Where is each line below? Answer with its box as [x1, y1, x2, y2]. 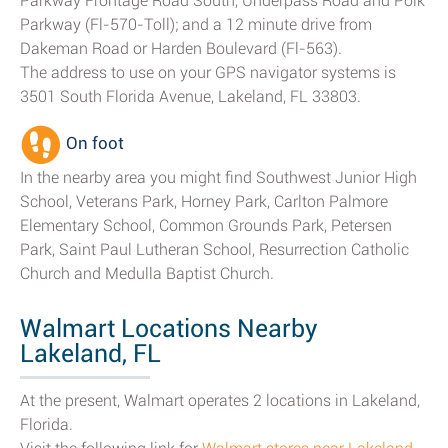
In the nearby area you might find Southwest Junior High [20, 168, 417, 187]
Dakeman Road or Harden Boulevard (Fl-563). [20, 39, 342, 58]
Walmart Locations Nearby [20, 314, 318, 343]
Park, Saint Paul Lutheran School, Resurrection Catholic [20, 240, 409, 259]
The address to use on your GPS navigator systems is [20, 63, 396, 82]
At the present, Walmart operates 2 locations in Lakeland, [20, 391, 420, 410]
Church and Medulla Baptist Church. [20, 264, 274, 283]
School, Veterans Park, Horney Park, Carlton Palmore [20, 192, 388, 211]
